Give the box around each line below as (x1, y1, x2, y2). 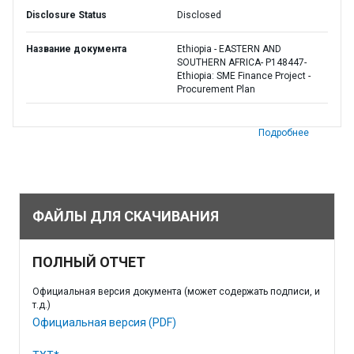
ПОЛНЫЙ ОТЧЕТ (32, 254, 145, 270)
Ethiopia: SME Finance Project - (177, 70, 311, 81)
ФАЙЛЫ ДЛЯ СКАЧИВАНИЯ (32, 208, 219, 224)
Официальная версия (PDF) (32, 316, 176, 329)
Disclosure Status (26, 9, 107, 21)
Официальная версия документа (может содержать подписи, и (32, 286, 320, 297)
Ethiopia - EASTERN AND (177, 43, 281, 55)
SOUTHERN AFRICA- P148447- (177, 57, 307, 68)
